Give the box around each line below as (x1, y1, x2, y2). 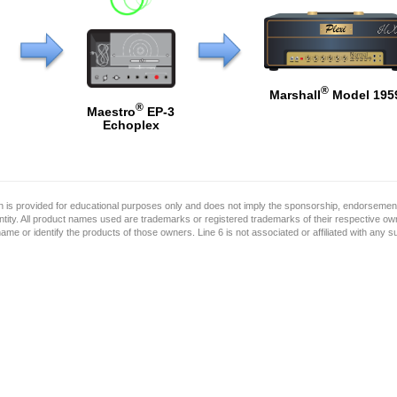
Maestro (87, 104, 136, 119)
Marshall (269, 87, 321, 102)
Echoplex (102, 118, 160, 133)
